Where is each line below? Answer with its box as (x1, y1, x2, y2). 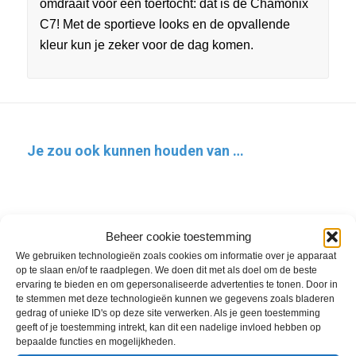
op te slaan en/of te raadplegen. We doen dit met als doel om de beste (16, 264, 317, 276)
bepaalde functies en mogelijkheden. (16, 335, 176, 347)
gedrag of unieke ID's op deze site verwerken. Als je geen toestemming (16, 307, 320, 319)
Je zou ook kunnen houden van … (26, 142, 244, 160)
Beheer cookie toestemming (105, 229, 251, 243)
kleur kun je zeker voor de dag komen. (39, 37, 253, 52)
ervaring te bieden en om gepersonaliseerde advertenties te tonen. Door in (16, 278, 338, 290)
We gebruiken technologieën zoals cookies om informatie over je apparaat (16, 250, 336, 261)
